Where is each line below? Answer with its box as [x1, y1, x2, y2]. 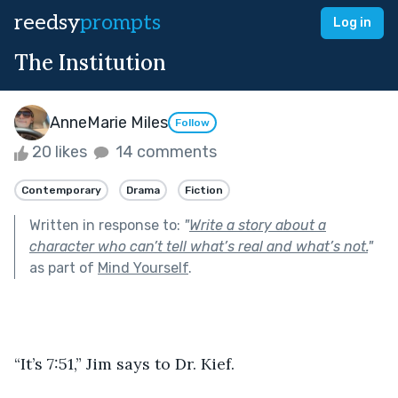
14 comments [112, 142, 217, 162]
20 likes [28, 142, 91, 162]
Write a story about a [189, 216, 326, 234]
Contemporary [21, 183, 101, 196]
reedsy [14, 10, 80, 36]
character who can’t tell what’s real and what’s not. [29, 237, 368, 255]
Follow [175, 116, 210, 130]
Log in [333, 15, 371, 30]
